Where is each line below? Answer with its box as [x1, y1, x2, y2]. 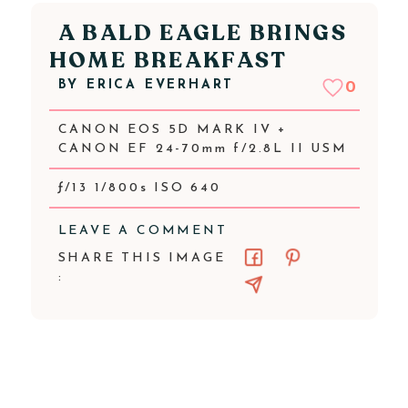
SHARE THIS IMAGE [57, 251, 226, 265]
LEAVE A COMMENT [57, 224, 228, 238]
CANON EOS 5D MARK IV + [57, 123, 288, 137]
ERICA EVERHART [86, 78, 235, 92]
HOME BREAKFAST [48, 46, 288, 76]
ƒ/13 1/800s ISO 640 [57, 181, 221, 195]
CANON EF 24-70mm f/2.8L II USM [57, 142, 348, 156]
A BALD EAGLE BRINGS [57, 18, 348, 48]
